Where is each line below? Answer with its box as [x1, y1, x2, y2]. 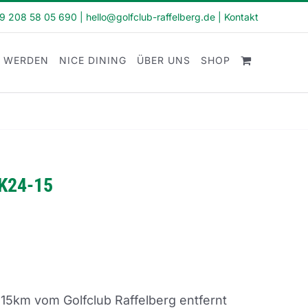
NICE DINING [59, 54, 126, 66]
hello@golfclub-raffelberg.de [86, 11, 215, 23]
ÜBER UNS [137, 54, 190, 66]
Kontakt [224, 11, 258, 23]
